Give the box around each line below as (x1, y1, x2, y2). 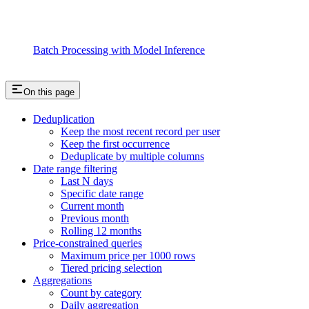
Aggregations (33, 275, 92, 287)
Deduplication (33, 113, 94, 126)
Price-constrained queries (33, 237, 142, 250)
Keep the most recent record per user (61, 126, 220, 138)
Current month (61, 200, 124, 212)
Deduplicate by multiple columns (61, 150, 204, 163)
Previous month (61, 212, 129, 225)
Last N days (61, 175, 113, 188)
